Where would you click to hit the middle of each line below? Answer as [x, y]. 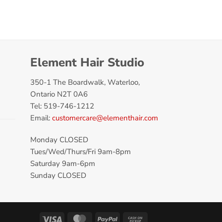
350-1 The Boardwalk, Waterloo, [85, 82]
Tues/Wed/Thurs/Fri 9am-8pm [81, 151]
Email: [41, 118]
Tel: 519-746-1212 [62, 106]
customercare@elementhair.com [105, 118]
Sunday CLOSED [58, 175]
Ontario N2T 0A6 [59, 94]
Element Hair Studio [87, 62]
